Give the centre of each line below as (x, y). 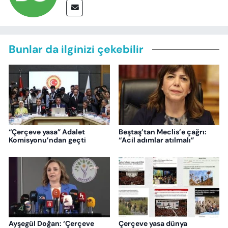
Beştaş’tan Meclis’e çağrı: (162, 132)
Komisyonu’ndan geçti (47, 140)
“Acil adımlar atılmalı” (156, 140)
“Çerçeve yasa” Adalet (47, 132)
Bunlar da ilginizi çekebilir (76, 50)
